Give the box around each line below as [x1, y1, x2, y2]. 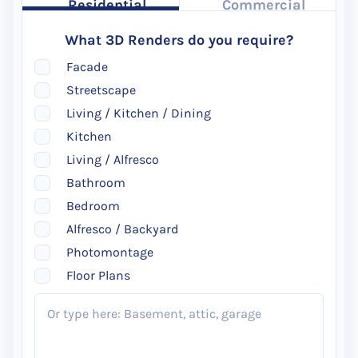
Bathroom [66, 175, 125, 190]
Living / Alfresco [66, 152, 159, 167]
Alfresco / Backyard [66, 221, 179, 237]
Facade [66, 59, 108, 74]
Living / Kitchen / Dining [66, 105, 211, 121]
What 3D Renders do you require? [65, 31, 293, 49]
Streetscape [66, 82, 136, 97]
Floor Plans [66, 268, 130, 283]
